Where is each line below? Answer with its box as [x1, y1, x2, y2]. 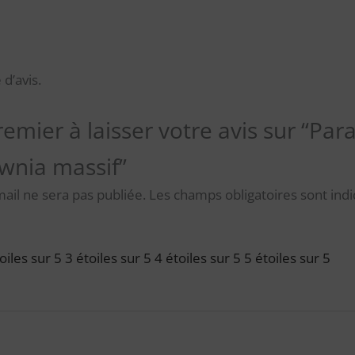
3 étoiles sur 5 [65, 248, 151, 267]
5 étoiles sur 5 [244, 248, 330, 267]
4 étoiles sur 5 [155, 248, 241, 267]
